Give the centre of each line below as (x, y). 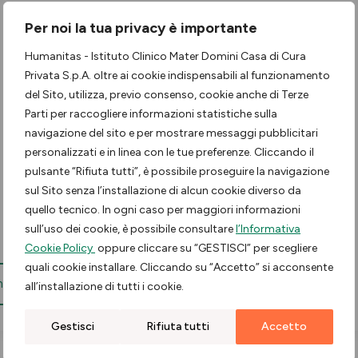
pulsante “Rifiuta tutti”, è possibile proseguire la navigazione (177, 171)
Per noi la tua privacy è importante (141, 28)
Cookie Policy (60, 248)
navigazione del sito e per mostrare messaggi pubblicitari (171, 133)
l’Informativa (268, 229)
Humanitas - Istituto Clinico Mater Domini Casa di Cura (165, 56)
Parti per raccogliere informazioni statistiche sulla (151, 114)
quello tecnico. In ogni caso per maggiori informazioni (163, 210)
